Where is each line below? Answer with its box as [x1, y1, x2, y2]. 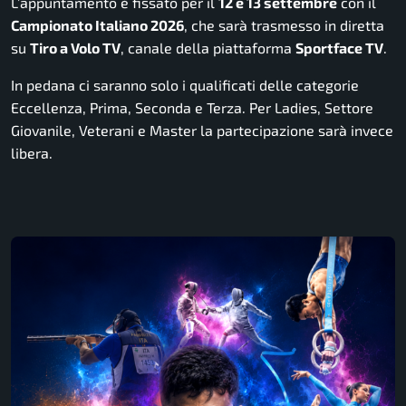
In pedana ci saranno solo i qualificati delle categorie [11, 75, 359, 93]
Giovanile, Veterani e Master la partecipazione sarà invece [11, 121, 393, 139]
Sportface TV [295, 38, 383, 56]
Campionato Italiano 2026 [11, 15, 184, 34]
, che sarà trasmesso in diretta [184, 15, 384, 34]
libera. [11, 143, 53, 161]
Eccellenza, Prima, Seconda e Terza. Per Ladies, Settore [11, 98, 373, 116]
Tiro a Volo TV [30, 38, 121, 56]
